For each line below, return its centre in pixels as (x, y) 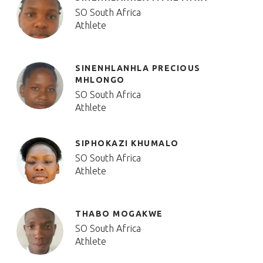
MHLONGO (100, 80)
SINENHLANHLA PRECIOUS (138, 68)
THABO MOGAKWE (119, 214)
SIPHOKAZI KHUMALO (127, 143)
